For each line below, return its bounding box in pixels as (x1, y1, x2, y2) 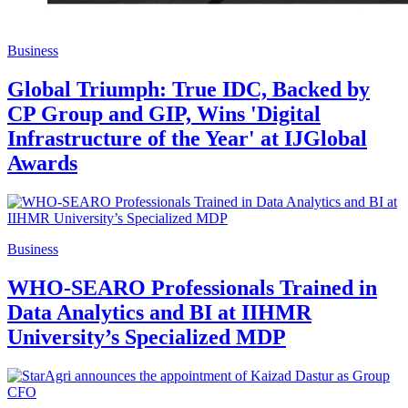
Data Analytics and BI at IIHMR (7, 300, 311, 324)
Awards (7, 151, 77, 176)
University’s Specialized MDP (7, 324, 286, 349)
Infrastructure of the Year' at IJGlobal (7, 127, 367, 151)
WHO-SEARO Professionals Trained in (7, 275, 377, 300)
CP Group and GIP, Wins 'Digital (7, 102, 321, 127)
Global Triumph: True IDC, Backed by (7, 77, 370, 102)
